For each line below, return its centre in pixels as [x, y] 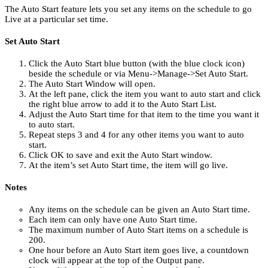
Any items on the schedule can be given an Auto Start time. [139, 209]
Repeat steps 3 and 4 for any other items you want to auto [136, 134]
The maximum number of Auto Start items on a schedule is [138, 229]
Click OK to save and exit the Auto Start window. [121, 155]
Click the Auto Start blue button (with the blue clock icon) [137, 63]
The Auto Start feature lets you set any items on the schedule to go [128, 9]
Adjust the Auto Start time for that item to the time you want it [144, 114]
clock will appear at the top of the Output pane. [117, 260]
